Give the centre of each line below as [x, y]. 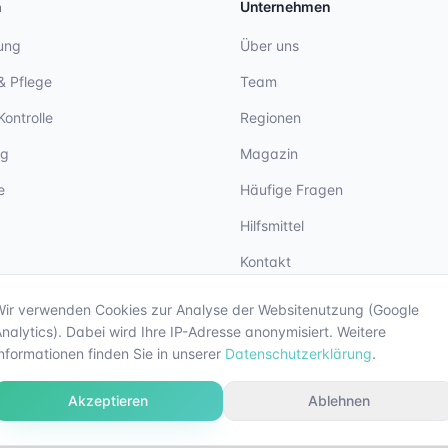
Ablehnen [339, 400]
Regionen [270, 117]
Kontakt [265, 261]
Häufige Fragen [291, 189]
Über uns [269, 45]
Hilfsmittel [272, 225]
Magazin [269, 153]
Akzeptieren [108, 400]
